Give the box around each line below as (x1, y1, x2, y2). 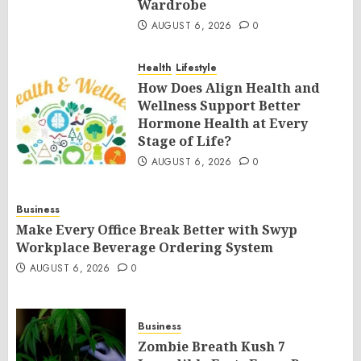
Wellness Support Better (138, 97, 301, 114)
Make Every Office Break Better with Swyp (16, 221, 297, 239)
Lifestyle (176, 60, 217, 75)
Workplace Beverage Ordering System (16, 239, 273, 256)
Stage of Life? (138, 132, 231, 150)
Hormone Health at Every (138, 114, 308, 132)
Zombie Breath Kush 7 (138, 338, 285, 355)
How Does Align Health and (138, 79, 320, 97)
